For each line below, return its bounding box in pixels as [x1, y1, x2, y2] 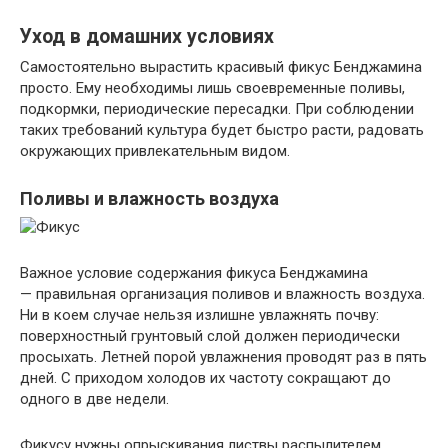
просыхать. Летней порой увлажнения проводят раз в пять [20, 348, 427, 366]
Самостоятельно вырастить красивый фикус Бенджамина [20, 58, 422, 76]
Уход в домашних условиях [20, 25, 274, 49]
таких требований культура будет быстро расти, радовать [20, 121, 424, 139]
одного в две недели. [20, 390, 169, 408]
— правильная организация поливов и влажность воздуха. [20, 285, 425, 303]
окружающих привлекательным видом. [20, 142, 290, 160]
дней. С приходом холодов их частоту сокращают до [20, 369, 391, 387]
